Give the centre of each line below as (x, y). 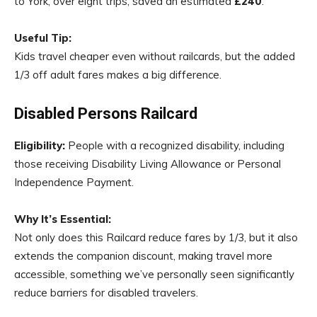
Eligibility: (40, 145)
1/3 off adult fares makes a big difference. (118, 75)
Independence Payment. (74, 182)
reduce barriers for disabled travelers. (106, 293)
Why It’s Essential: (63, 219)
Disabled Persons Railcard (106, 114)
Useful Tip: (43, 38)
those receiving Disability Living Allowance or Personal (148, 164)
